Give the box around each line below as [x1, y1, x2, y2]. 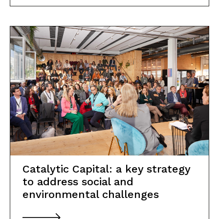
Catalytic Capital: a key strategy [22, 162, 190, 175]
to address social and [22, 175, 133, 188]
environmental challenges [22, 188, 159, 200]
